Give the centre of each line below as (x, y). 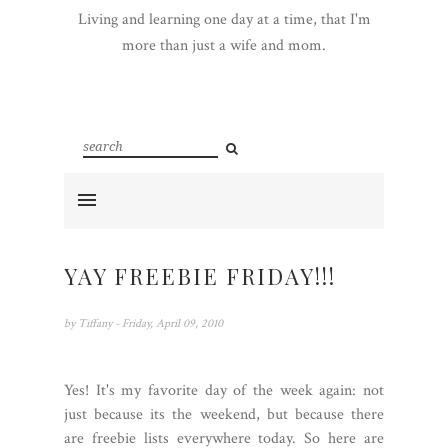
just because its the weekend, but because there (224, 414)
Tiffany (96, 323)
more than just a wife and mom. (224, 45)
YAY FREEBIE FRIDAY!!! (200, 276)
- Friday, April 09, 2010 (169, 323)
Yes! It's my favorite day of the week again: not (224, 390)
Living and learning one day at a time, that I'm (224, 19)
